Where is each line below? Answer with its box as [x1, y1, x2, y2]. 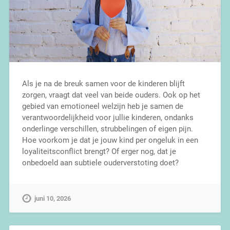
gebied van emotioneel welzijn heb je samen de [22, 102, 183, 111]
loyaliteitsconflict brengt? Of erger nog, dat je [22, 147, 176, 157]
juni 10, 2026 [34, 195, 71, 203]
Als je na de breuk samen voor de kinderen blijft [22, 79, 185, 89]
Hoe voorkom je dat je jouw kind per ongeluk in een [22, 136, 198, 145]
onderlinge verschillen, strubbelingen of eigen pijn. [22, 124, 193, 134]
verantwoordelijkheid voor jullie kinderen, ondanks [22, 113, 194, 123]
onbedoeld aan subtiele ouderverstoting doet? [22, 158, 179, 168]
